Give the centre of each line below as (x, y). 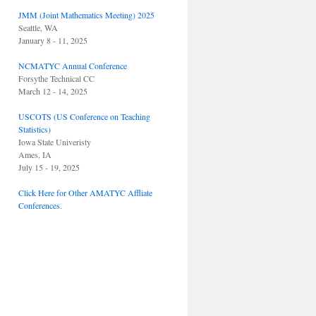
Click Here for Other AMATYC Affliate (85, 193)
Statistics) (35, 129)
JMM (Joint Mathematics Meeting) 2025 (86, 15)
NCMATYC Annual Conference (73, 66)
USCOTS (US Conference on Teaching (84, 116)
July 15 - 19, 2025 (49, 167)
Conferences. (40, 205)
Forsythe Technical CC (56, 78)
